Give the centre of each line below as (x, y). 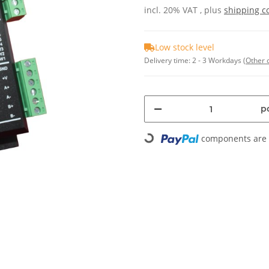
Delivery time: (168, 60)
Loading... (165, 141)
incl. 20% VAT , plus (184, 10)
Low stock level (185, 47)
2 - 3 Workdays (218, 60)
